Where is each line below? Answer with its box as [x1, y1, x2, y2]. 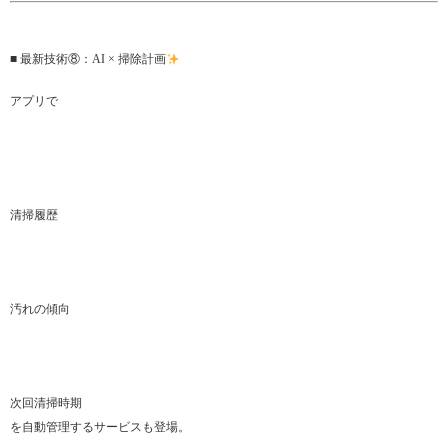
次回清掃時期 [10, 396, 82, 411]
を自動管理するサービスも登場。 [10, 420, 190, 435]
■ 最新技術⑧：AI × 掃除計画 [10, 52, 166, 67]
